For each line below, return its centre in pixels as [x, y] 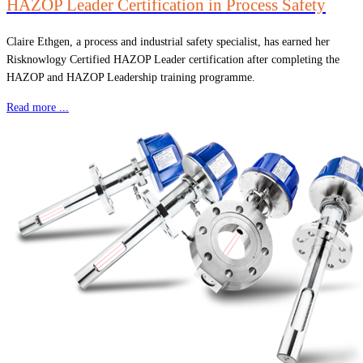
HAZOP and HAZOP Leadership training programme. [131, 77]
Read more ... [38, 107]
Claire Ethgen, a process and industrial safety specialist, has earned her [168, 41]
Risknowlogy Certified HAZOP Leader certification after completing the [173, 59]
